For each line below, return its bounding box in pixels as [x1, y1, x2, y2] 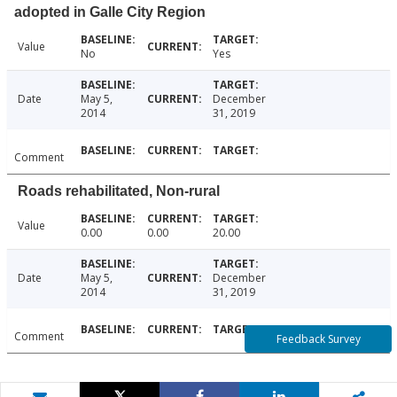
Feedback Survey [276, 331, 361, 346]
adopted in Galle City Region [14, 4, 206, 20]
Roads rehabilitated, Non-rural [18, 183, 220, 199]
